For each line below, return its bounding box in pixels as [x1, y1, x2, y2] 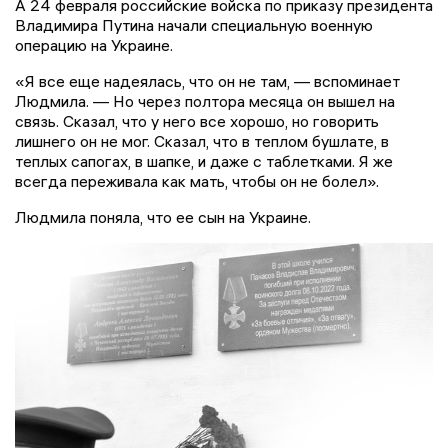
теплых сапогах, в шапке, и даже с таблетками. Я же [15, 151, 393, 172]
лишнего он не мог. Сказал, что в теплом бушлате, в [15, 131, 389, 152]
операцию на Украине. [15, 35, 177, 56]
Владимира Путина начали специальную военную [15, 15, 373, 36]
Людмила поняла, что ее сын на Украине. [15, 207, 315, 228]
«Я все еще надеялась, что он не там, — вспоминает [15, 71, 400, 92]
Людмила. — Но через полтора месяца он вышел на [15, 91, 395, 112]
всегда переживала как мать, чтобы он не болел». [15, 171, 379, 192]
